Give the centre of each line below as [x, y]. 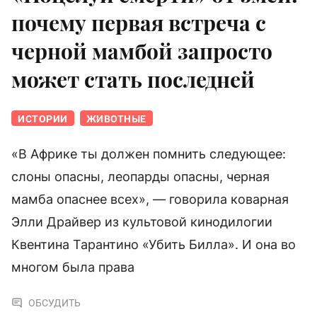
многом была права [73, 267]
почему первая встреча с [139, 23]
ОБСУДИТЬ [54, 303]
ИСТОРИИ [43, 119]
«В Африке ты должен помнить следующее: [149, 154]
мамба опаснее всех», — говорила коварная [150, 200]
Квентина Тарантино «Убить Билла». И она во [154, 245]
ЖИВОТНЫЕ [116, 119]
